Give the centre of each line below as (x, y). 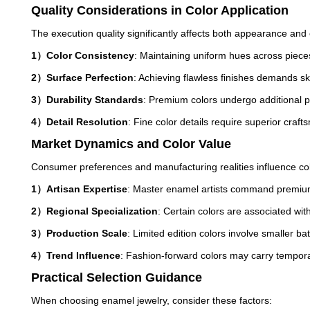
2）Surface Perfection (83, 77)
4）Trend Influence (76, 255)
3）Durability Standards (88, 100)
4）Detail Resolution (80, 122)
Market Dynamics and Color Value (131, 144)
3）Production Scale (80, 233)
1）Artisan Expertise (80, 189)
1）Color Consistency (83, 55)
